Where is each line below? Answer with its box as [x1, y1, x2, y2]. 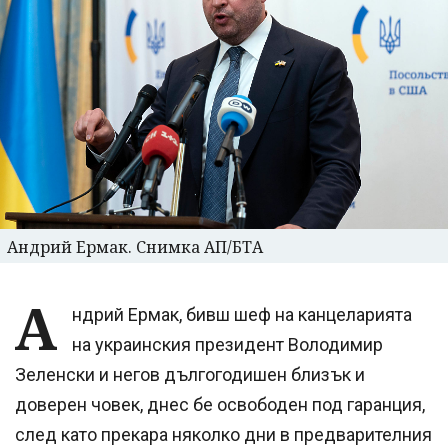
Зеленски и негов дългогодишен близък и [15, 364, 365, 386]
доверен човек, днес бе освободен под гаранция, [15, 394, 425, 416]
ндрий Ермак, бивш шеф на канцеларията [72, 304, 412, 326]
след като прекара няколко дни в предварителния [15, 424, 432, 446]
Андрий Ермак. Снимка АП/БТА [7, 236, 263, 259]
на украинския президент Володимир [72, 334, 383, 356]
